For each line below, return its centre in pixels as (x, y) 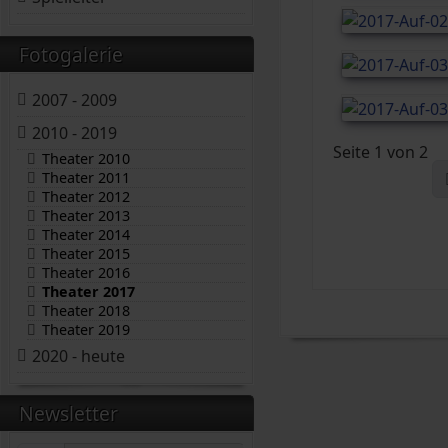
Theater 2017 (89, 291)
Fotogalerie (71, 54)
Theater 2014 (86, 234)
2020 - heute (79, 355)
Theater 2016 (86, 272)
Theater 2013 (86, 215)
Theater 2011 (86, 177)
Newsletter (68, 413)
